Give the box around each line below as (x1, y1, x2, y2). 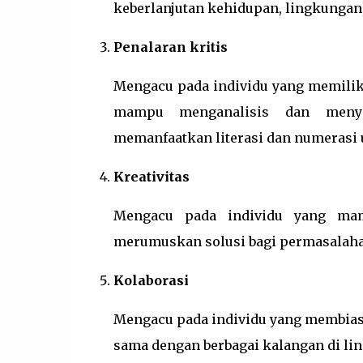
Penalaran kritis (113, 39, 228, 55)
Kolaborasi (113, 272, 189, 288)
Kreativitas (113, 169, 190, 185)
